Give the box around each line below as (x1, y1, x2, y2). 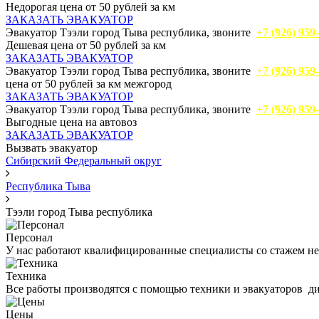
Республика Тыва (6, 180, 90, 193)
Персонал (6, 231, 53, 244)
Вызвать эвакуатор (6, 142, 98, 155)
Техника (6, 270, 46, 283)
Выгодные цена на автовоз (6, 116, 137, 129)
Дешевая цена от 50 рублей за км (6, 39, 166, 52)
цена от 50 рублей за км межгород (6, 78, 172, 90)
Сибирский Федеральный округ (6, 155, 162, 167)
